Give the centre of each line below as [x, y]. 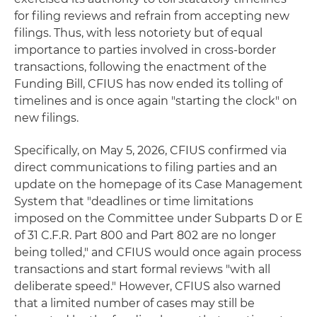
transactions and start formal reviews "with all [142, 269]
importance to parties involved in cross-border [145, 50]
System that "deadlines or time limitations [134, 201]
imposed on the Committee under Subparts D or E [158, 218]
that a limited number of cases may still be [134, 303]
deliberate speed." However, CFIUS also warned [148, 286]
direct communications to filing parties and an [146, 167]
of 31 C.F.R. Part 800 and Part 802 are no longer [145, 235]
